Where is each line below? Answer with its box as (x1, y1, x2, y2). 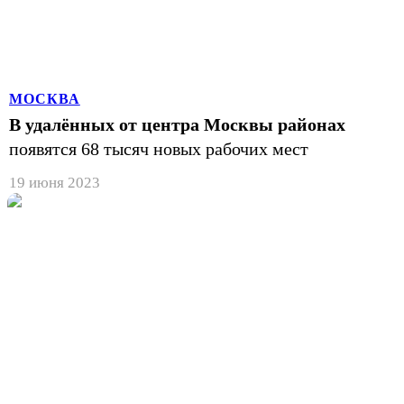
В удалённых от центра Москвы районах (9, 114, 345, 134)
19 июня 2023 (9, 173, 100, 191)
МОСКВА (9, 90, 80, 106)
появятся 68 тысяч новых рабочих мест (9, 138, 308, 159)
